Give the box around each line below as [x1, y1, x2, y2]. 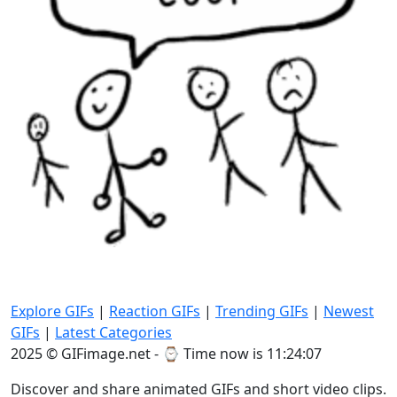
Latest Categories [55, 323, 172, 343]
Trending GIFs [215, 301, 308, 322]
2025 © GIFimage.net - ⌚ [11, 344, 183, 364]
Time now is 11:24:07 [183, 344, 322, 364]
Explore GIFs [11, 301, 94, 322]
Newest [323, 301, 374, 322]
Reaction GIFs [109, 301, 200, 322]
